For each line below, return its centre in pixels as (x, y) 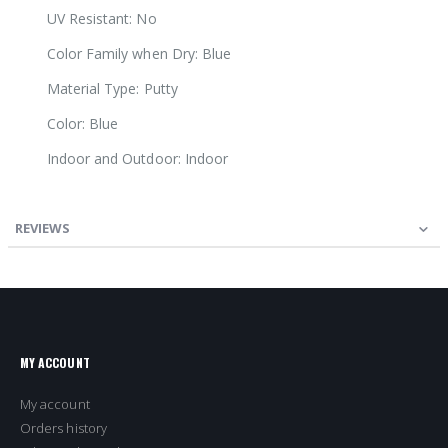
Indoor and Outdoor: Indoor (137, 159)
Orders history (63, 427)
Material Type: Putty (112, 89)
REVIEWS (42, 228)
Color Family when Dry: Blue (139, 54)
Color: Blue (82, 124)
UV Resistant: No (101, 19)
